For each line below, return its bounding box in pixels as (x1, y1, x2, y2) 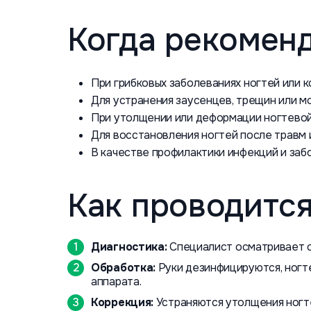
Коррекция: (91, 295, 153, 310)
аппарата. (91, 274, 142, 289)
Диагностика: (91, 239, 167, 254)
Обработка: (91, 260, 155, 275)
